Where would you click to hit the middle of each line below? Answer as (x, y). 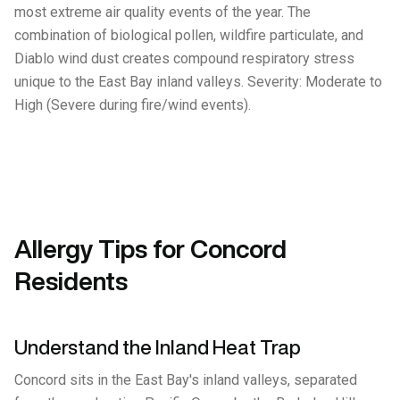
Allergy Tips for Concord (150, 249)
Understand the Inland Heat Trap (158, 347)
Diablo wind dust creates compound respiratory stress (184, 58)
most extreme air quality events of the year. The (162, 12)
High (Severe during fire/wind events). (133, 105)
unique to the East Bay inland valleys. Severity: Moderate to (198, 82)
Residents (71, 281)
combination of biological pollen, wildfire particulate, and (189, 35)
